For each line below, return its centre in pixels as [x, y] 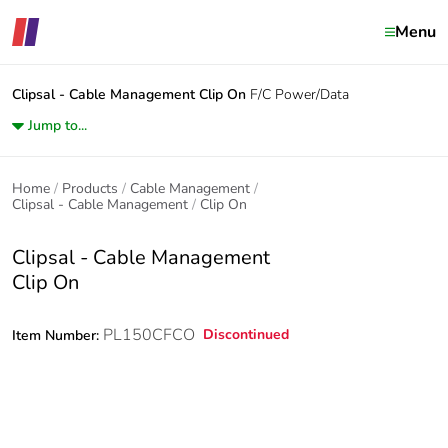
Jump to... [57, 125]
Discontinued [246, 334]
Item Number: [57, 335]
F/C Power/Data [299, 94]
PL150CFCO [149, 335]
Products [90, 188]
